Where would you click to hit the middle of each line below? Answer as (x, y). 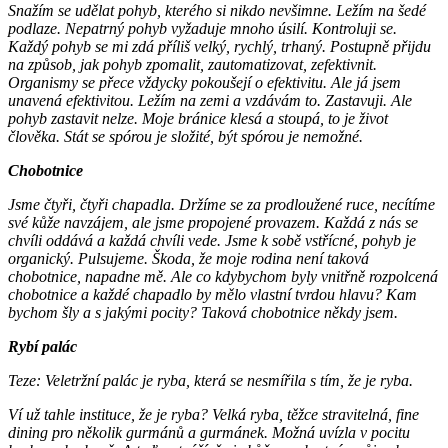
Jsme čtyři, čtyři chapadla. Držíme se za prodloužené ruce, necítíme (221, 205)
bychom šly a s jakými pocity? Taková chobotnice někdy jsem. (203, 313)
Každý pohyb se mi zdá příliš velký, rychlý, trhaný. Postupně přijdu (219, 47)
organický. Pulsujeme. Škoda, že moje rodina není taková (188, 259)
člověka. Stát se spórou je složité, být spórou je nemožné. (185, 137)
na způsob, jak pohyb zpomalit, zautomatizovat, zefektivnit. (192, 65)
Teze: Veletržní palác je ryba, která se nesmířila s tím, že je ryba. (210, 381)
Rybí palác (42, 347)
